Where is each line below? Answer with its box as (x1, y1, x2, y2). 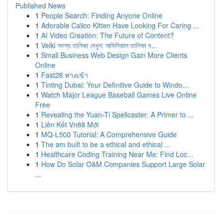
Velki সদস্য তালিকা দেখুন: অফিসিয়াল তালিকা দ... (41, 40, 157, 50)
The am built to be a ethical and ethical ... (41, 139, 170, 149)
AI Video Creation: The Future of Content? (41, 30, 174, 40)
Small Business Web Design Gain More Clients (41, 50, 187, 60)
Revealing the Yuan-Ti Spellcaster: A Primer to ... (41, 110, 194, 119)
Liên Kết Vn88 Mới (41, 119, 99, 129)
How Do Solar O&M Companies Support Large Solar (41, 159, 205, 169)
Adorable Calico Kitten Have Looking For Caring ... (41, 20, 199, 30)
